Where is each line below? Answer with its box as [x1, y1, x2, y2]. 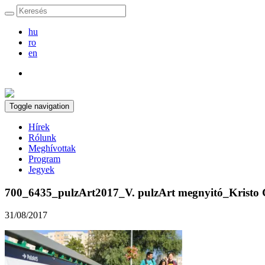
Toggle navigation [9, 102, 69, 111]
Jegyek [28, 164, 54, 174]
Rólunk [28, 132, 56, 143]
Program [28, 154, 60, 164]
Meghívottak [28, 143, 76, 153]
